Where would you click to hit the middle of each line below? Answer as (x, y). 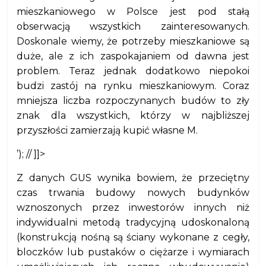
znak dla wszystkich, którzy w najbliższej (133, 115)
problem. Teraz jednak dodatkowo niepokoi (133, 71)
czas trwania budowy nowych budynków (133, 193)
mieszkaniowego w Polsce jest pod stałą (133, 12)
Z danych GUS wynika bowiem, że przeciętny (133, 178)
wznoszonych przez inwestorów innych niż (133, 208)
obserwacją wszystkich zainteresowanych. (133, 26)
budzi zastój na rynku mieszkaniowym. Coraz (133, 86)
